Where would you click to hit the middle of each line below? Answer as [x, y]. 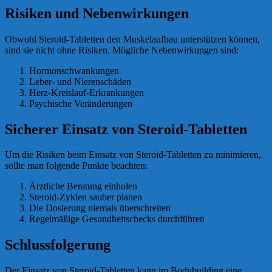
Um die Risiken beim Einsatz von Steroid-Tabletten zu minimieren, [133, 155]
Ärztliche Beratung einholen [83, 186]
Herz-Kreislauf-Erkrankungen [87, 92]
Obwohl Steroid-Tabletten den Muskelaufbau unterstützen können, [132, 39]
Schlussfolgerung [58, 245]
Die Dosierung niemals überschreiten [100, 208]
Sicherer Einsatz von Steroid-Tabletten [126, 129]
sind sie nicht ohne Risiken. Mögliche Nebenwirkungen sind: [122, 50]
